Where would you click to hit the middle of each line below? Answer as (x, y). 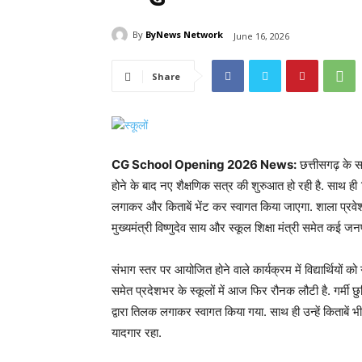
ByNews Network (184, 35)
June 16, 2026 (261, 36)
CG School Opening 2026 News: (204, 165)
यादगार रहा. (137, 333)
